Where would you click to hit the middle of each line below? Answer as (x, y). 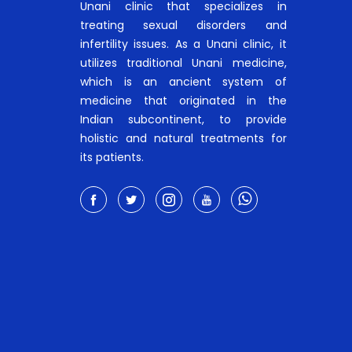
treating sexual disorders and (183, 25)
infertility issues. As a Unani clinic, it (183, 44)
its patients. (112, 157)
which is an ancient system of (183, 81)
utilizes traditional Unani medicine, (183, 62)
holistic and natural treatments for (183, 138)
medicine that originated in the (183, 100)
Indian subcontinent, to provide (183, 119)
